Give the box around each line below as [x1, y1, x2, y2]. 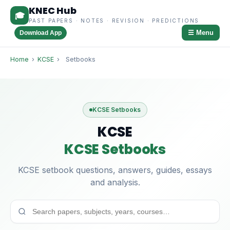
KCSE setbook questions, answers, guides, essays [18, 165, 212, 175]
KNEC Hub [29, 4, 76, 17]
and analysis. [90, 177, 140, 187]
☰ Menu [188, 29, 214, 36]
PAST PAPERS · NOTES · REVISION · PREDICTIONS [29, 17, 200, 24]
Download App [20, 29, 62, 36]
